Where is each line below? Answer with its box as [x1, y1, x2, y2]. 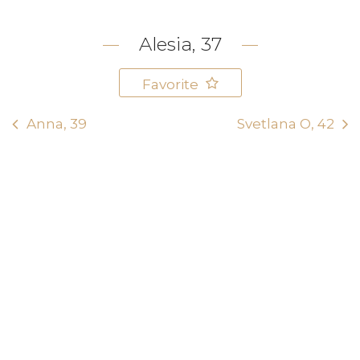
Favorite [141, 76, 202, 93]
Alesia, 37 [138, 33, 222, 56]
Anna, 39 [27, 116, 87, 133]
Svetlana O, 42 [237, 116, 334, 133]
